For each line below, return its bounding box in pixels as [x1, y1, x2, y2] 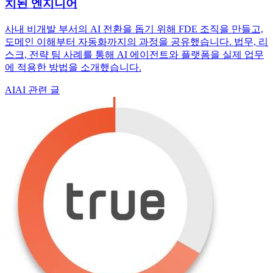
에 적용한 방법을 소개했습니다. [5, 62, 141, 73]
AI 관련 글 [15, 84, 60, 95]
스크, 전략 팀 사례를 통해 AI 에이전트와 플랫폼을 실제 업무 [5, 49, 264, 60]
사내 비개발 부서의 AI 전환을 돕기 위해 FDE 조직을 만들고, [5, 23, 263, 34]
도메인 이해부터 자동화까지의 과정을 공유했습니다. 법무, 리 [5, 36, 268, 47]
